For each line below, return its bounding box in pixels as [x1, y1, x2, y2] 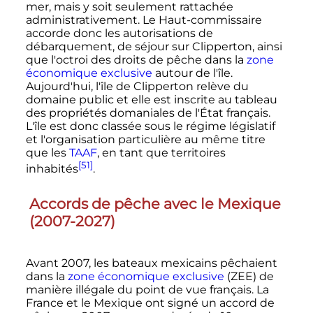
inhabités [25, 162, 78, 176]
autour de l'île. [152, 66, 233, 80]
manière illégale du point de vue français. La [25, 282, 269, 296]
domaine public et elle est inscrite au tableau [25, 93, 277, 107]
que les [25, 146, 69, 160]
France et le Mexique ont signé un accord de [25, 296, 275, 310]
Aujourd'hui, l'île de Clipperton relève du [25, 80, 249, 94]
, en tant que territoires [96, 146, 226, 160]
